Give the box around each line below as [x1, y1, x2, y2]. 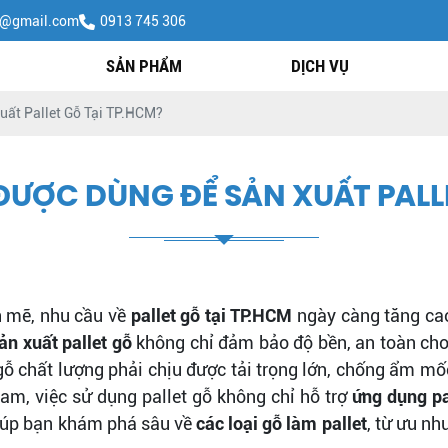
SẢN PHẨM [106, 56, 183, 76]
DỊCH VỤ [290, 56, 349, 76]
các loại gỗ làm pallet [196, 413, 367, 434]
